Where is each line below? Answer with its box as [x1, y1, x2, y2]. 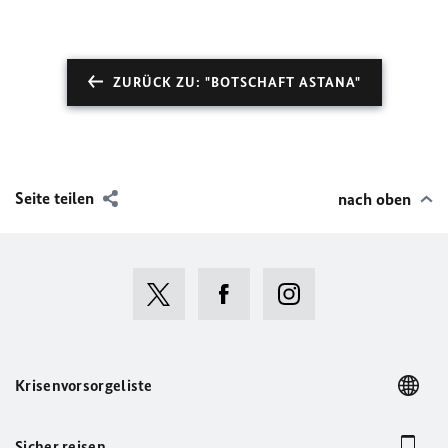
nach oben [338, 189, 411, 209]
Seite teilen [15, 188, 94, 208]
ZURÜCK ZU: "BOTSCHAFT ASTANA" [112, 74, 361, 91]
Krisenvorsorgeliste [15, 376, 153, 395]
